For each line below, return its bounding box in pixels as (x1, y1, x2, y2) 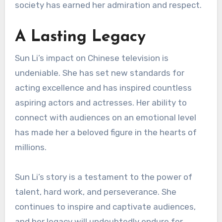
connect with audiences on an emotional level (14, 112, 196, 123)
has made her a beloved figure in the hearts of (14, 127, 197, 138)
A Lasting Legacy (14, 29, 146, 46)
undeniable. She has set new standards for (14, 68, 184, 78)
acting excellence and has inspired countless (14, 83, 192, 93)
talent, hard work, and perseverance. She (14, 187, 176, 197)
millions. (14, 142, 47, 153)
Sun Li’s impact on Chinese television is (14, 53, 168, 63)
